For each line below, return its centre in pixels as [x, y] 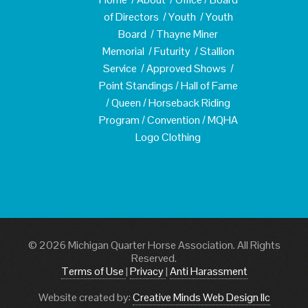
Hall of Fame [209, 85]
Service [120, 68]
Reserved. [154, 258]
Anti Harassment [208, 271]
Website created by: [85, 297]
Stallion [217, 51]
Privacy [147, 271]
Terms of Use [93, 271]
